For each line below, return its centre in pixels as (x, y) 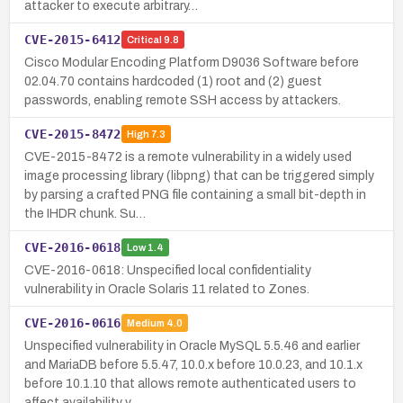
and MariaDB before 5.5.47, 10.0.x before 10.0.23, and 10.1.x (193, 364)
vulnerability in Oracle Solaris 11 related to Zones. (167, 289)
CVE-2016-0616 (73, 322)
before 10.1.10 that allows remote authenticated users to (190, 383)
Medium (145, 323)
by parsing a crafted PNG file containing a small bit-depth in (195, 194)
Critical (144, 40)
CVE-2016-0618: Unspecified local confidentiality (168, 270)
